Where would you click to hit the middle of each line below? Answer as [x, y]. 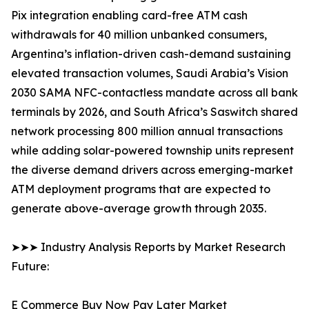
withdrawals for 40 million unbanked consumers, [139, 35]
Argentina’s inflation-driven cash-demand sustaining [151, 54]
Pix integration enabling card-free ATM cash [129, 16]
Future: [30, 267]
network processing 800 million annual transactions [147, 131]
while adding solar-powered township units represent [152, 151]
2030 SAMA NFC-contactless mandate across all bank [154, 93]
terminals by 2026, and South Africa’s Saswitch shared [154, 112]
